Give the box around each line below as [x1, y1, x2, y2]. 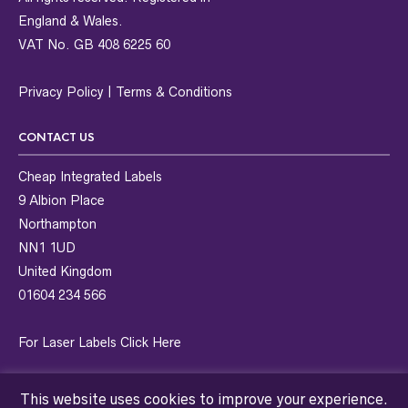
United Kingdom [18, 264, 112, 280]
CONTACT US [18, 130, 95, 146]
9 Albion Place [18, 193, 105, 209]
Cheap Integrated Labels [18, 169, 162, 185]
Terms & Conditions [116, 85, 232, 100]
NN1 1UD [18, 240, 76, 256]
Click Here [120, 335, 181, 351]
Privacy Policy [18, 85, 104, 100]
